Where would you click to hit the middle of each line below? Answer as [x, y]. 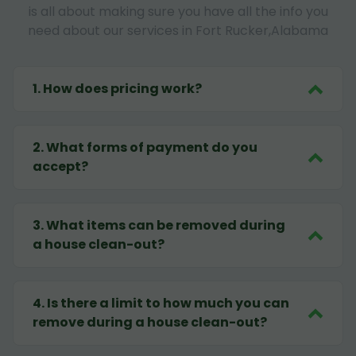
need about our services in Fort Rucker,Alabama [178, 31]
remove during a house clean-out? [150, 323]
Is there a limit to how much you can [168, 304]
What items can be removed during [166, 226]
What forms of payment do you [152, 148]
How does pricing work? [122, 89]
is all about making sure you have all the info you [178, 12]
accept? [60, 167]
